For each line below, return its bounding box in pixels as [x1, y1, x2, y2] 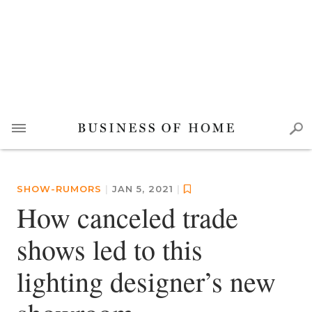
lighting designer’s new [17, 263, 276, 299]
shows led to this [17, 231, 203, 267]
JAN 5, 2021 [112, 183, 177, 194]
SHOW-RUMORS [17, 183, 102, 194]
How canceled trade [17, 198, 238, 235]
